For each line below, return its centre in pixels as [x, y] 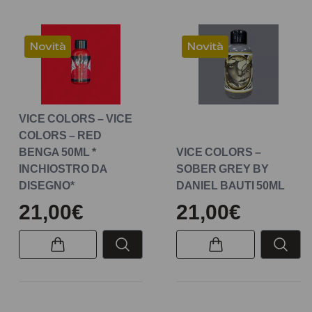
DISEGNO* [46, 185]
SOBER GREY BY [223, 168]
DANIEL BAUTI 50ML [231, 185]
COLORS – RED [60, 135]
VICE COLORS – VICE [75, 118]
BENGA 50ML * [57, 151]
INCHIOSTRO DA [63, 168]
